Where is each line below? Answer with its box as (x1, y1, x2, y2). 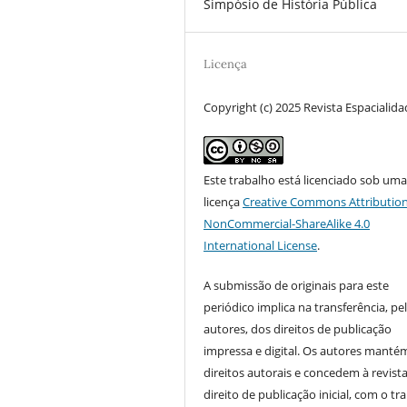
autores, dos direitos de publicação (203, 321, 392, 338)
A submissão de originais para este (203, 277, 390, 294)
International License (203, 237, 318, 254)
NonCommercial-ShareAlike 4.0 (203, 215, 371, 233)
